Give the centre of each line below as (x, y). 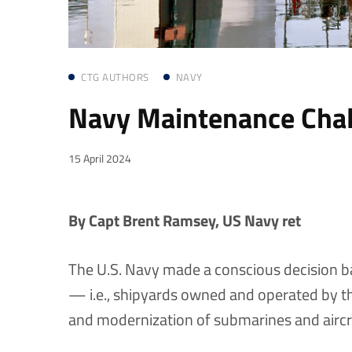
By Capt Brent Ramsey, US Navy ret (185, 220)
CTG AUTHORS (115, 77)
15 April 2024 (100, 158)
